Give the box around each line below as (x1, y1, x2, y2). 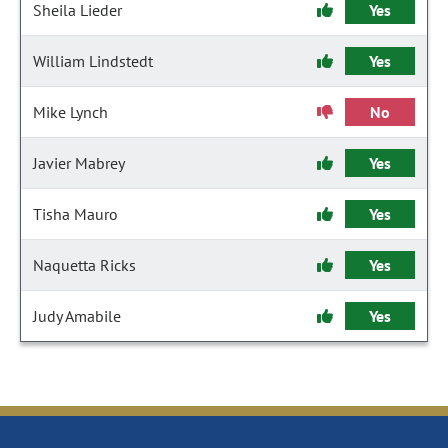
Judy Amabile (33, 306, 121, 326)
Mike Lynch (33, 102, 108, 122)
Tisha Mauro (33, 204, 118, 224)
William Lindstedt (33, 51, 153, 71)
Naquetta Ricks (33, 255, 136, 275)
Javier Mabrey (33, 153, 125, 173)
